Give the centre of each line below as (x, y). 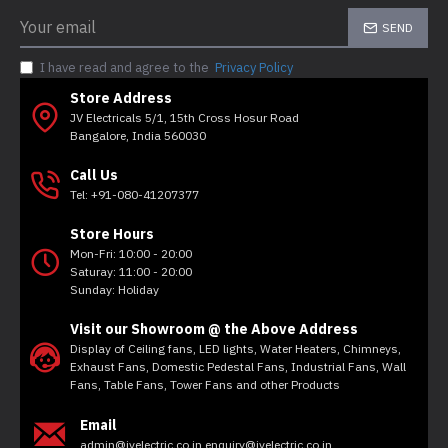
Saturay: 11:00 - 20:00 (131, 271)
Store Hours (112, 234)
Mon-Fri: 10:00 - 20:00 (131, 253)
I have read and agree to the (126, 67)
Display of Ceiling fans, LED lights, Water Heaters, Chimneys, (235, 348)
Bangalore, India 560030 (138, 135)
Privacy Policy (254, 67)
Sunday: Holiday (114, 289)
